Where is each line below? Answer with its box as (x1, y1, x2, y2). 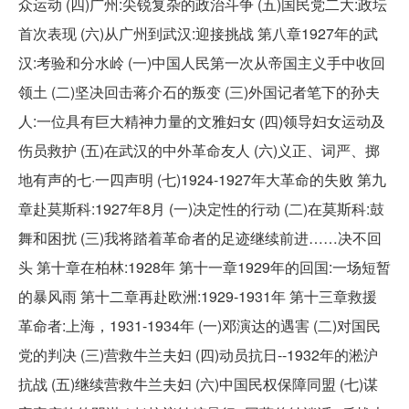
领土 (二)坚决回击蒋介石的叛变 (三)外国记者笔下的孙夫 (18, 80, 380, 102)
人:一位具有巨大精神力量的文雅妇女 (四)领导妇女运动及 (18, 110, 385, 131)
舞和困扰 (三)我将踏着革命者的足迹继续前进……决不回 (18, 226, 382, 248)
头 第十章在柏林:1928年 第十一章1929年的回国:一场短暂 (18, 256, 391, 278)
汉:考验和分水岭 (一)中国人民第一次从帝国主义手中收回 (18, 51, 385, 73)
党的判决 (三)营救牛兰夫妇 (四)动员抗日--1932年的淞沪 (18, 343, 378, 365)
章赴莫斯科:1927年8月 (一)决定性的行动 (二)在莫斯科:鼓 (18, 197, 384, 219)
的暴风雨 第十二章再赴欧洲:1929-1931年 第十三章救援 (18, 285, 377, 307)
